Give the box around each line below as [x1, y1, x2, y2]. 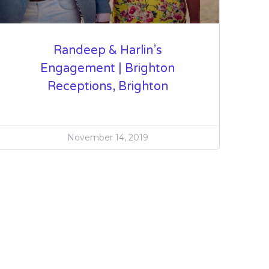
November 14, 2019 [67, 131, 148, 143]
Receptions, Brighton [47, 79, 168, 94]
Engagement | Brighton [40, 61, 175, 76]
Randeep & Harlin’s [53, 43, 162, 58]
